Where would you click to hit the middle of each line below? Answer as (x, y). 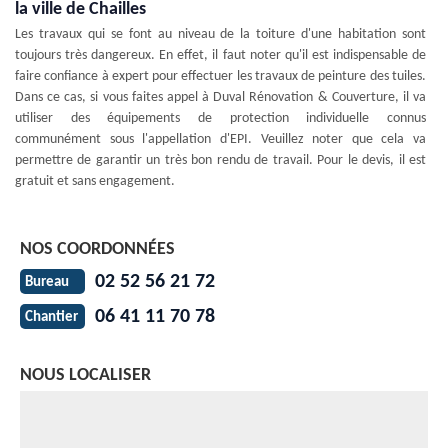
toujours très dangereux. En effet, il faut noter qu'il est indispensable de (220, 55)
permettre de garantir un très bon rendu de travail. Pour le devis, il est (220, 160)
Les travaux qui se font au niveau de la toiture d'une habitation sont (220, 34)
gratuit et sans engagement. (95, 181)
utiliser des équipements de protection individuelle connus (220, 118)
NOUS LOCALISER (85, 375)
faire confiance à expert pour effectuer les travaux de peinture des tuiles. (220, 76)
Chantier (51, 318)
